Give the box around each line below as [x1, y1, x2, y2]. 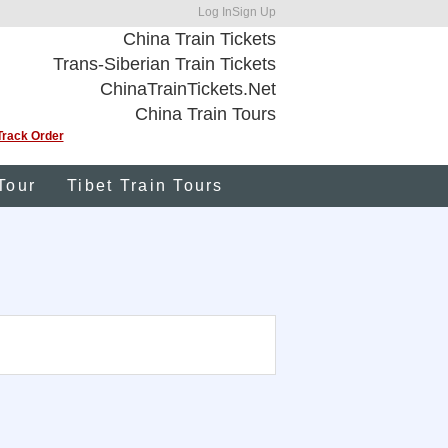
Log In [198, 4, 232, 19]
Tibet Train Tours [67, 177, 224, 194]
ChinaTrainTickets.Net [100, 79, 276, 99]
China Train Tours [135, 104, 276, 124]
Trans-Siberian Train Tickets [53, 54, 276, 74]
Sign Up [232, 4, 276, 19]
